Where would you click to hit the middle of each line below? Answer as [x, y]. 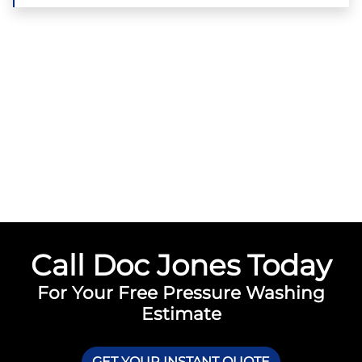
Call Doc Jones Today [181, 265]
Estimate [181, 313]
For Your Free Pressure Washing [181, 292]
